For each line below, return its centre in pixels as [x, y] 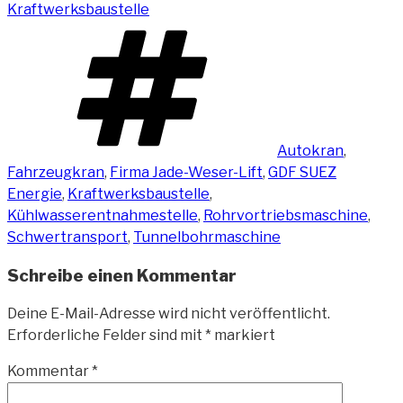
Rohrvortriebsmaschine [286, 215]
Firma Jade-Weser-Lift [186, 172]
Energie [35, 193]
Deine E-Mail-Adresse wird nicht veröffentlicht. [169, 314]
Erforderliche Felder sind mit [106, 336]
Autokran [310, 150]
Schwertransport [67, 237]
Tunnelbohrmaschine [207, 237]
